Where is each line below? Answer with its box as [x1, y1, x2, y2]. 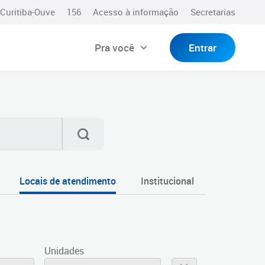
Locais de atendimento [19, 174, 116, 188]
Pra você [95, 40, 134, 54]
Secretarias [190, 6, 235, 18]
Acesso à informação [93, 6, 179, 18]
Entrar [189, 40, 216, 54]
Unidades [44, 244, 85, 257]
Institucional [140, 174, 194, 188]
